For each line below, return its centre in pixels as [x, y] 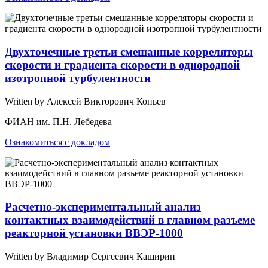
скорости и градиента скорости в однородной [122, 65]
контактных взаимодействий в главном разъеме [130, 220]
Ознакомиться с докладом [57, 142]
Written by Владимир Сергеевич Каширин [90, 257]
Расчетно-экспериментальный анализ [103, 207]
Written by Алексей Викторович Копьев [85, 101]
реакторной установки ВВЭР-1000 [94, 233]
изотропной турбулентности [78, 78]
